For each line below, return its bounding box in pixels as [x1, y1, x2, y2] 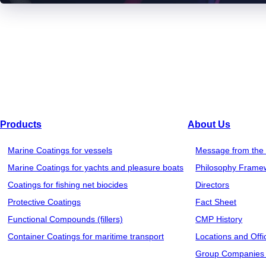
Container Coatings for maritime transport [8, 232, 164, 242]
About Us [188, 119, 231, 130]
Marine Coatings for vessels [8, 145, 112, 156]
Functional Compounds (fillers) [8, 214, 123, 224]
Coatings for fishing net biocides [8, 180, 128, 190]
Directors [195, 180, 230, 190]
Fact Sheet [195, 197, 237, 207]
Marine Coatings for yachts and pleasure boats [8, 163, 183, 173]
